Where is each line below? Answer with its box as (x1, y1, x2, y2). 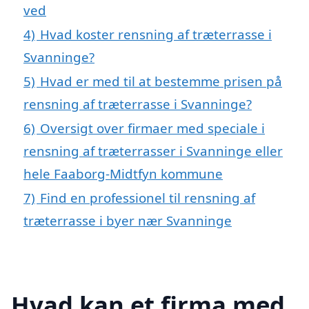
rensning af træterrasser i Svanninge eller (23, 141, 283, 159)
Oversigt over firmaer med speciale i (40, 119, 265, 137)
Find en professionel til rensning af (40, 188, 255, 206)
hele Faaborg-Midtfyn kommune (23, 164, 223, 182)
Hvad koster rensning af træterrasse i (40, 25, 272, 43)
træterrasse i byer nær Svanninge (23, 211, 232, 229)
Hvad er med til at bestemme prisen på (40, 72, 282, 90)
